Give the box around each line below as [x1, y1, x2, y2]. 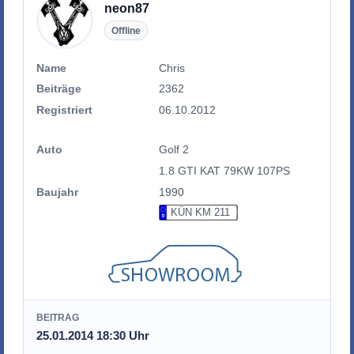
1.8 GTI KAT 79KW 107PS [159, 164, 291, 177]
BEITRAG [36, 312, 79, 324]
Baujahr [36, 185, 78, 198]
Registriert [36, 103, 92, 116]
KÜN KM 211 [167, 206, 230, 219]
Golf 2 [159, 143, 190, 156]
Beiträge [36, 82, 81, 96]
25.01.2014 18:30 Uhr [36, 328, 149, 342]
